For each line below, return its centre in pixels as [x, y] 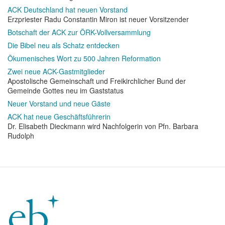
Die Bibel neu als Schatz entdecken [64, 45]
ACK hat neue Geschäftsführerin [59, 117]
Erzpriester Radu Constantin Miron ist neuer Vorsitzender [98, 19]
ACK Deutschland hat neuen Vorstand [68, 10]
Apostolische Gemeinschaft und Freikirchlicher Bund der [97, 81]
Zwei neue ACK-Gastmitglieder [56, 71]
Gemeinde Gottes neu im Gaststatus [66, 90]
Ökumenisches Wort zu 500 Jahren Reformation [84, 58]
